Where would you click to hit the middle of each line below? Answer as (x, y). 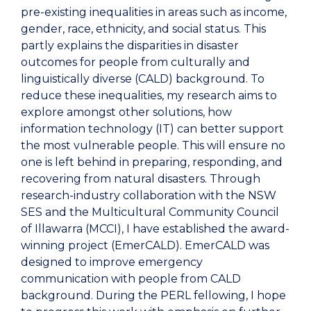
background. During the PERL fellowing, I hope (153, 296)
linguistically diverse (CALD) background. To (143, 79)
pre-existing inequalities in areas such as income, (154, 12)
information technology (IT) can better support (152, 129)
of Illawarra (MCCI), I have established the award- (155, 229)
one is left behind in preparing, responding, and (152, 162)
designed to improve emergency (112, 262)
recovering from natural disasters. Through (141, 179)
